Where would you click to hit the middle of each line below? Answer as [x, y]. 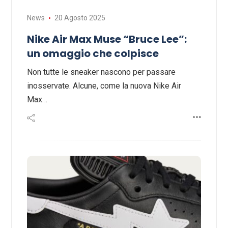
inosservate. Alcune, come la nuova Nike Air [104, 86]
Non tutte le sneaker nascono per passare [101, 72]
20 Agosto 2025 [80, 18]
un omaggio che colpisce [93, 54]
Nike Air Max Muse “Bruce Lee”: [107, 39]
